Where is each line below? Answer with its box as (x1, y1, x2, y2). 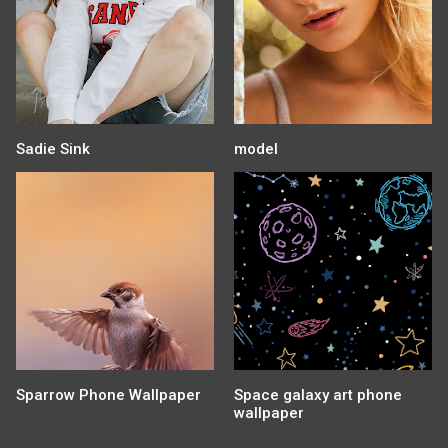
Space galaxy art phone (234, 385, 402, 404)
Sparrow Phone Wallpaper (16, 385, 201, 404)
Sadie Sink (16, 139, 90, 158)
